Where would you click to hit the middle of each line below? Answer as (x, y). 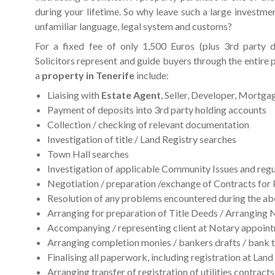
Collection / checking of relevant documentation (148, 125)
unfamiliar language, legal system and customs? (134, 26)
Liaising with (74, 95)
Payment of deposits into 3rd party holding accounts (157, 110)
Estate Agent (131, 95)
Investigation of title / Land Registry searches (142, 139)
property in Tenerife (89, 76)
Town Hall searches (88, 154)
